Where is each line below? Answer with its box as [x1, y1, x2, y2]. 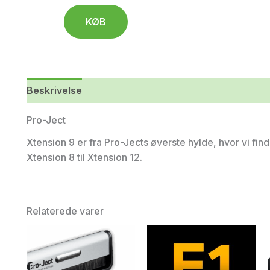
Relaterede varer [27, 205, 104, 218]
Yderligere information [94, 84, 201, 97]
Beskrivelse [27, 84, 82, 97]
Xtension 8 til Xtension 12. [27, 151, 145, 164]
